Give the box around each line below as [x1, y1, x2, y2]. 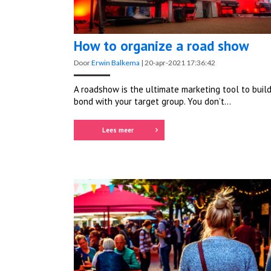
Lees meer [102, 126, 134, 135]
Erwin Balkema [91, 58, 140, 68]
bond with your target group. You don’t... [74, 96, 231, 108]
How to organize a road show [74, 37, 249, 55]
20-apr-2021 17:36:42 [145, 58, 215, 68]
